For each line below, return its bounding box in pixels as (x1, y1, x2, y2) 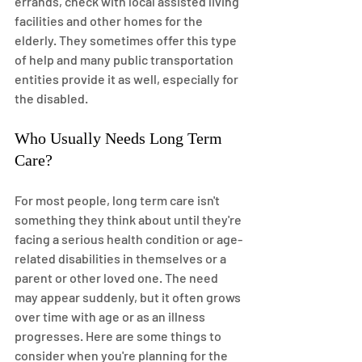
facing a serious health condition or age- (15, 231, 242, 246)
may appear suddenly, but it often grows (15, 289, 243, 305)
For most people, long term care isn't (15, 192, 222, 208)
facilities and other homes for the (15, 13, 205, 28)
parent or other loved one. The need (15, 270, 221, 285)
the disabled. (15, 90, 88, 106)
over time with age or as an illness (15, 309, 208, 324)
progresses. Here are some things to (15, 328, 224, 343)
